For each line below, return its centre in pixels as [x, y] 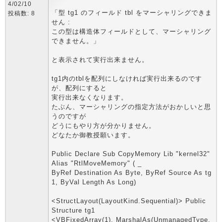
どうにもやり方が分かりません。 [104, 126]
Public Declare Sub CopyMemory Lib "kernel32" [131, 154]
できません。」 [76, 41]
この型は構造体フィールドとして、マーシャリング [131, 31]
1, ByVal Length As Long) [94, 182]
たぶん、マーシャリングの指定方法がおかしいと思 [131, 107]
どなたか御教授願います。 [93, 135]
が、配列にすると [79, 88]
